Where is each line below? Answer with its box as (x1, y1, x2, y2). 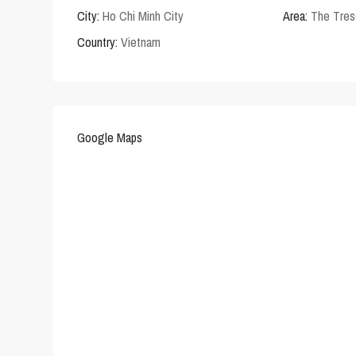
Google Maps (77, 129, 142, 147)
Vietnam (118, 33, 161, 52)
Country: (77, 33, 118, 52)
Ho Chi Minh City (103, 7, 184, 25)
